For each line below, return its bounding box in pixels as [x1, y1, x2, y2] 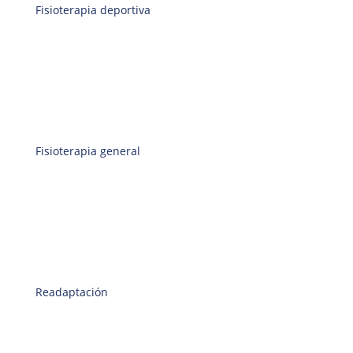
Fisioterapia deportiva [35, 2, 150, 18]
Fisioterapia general [35, 143, 140, 159]
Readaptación [35, 284, 108, 300]
